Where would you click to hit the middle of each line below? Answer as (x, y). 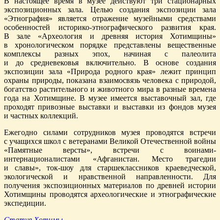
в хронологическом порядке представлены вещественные (110, 45)
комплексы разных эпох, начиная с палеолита (110, 54)
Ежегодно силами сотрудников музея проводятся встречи (110, 132)
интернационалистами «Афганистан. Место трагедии (110, 159)
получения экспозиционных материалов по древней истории (110, 185)
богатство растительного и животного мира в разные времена (110, 89)
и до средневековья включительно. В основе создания (110, 62)
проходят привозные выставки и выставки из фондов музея (110, 107)
